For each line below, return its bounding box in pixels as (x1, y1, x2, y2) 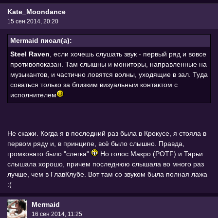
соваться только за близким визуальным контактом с (10, 80, 178, 89)
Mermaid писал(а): (10, 36, 72, 44)
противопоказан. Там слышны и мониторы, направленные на (10, 60, 207, 68)
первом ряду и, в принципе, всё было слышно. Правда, (7, 139, 184, 147)
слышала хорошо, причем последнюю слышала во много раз (7, 160, 204, 168)
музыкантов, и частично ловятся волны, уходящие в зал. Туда (10, 70, 208, 78)
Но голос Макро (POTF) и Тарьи (98, 149, 203, 158)
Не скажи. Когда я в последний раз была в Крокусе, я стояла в (7, 129, 206, 137)
